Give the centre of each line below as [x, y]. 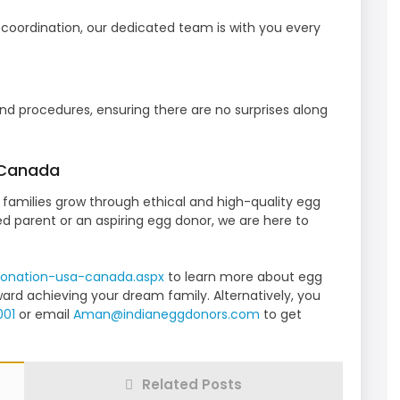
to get [281, 315]
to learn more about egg [243, 277]
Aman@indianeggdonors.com [167, 315]
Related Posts [192, 385]
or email [44, 315]
